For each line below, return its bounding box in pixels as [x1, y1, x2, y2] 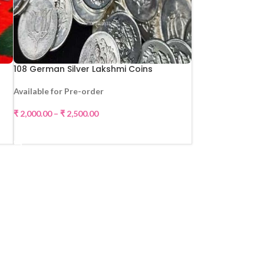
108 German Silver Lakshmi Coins [14, 63, 153, 75]
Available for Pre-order [14, 86, 104, 96]
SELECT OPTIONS [70, 127, 136, 136]
